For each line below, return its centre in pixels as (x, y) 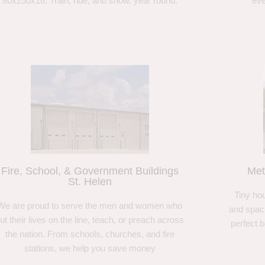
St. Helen (90, 181)
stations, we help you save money (90, 248)
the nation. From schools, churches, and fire (90, 234)
